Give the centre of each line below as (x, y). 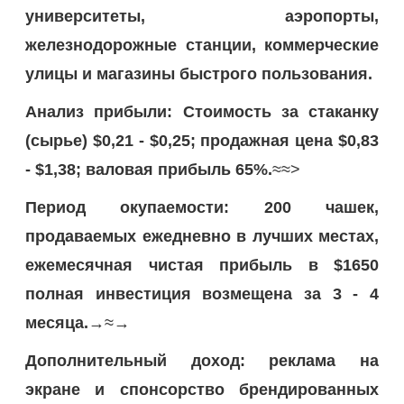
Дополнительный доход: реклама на (202, 360)
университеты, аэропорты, (202, 16)
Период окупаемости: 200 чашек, (202, 207)
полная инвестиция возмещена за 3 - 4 (202, 294)
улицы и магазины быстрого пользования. (199, 73)
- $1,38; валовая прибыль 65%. (149, 169)
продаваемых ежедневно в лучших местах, (202, 236)
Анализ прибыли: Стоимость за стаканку (202, 111)
